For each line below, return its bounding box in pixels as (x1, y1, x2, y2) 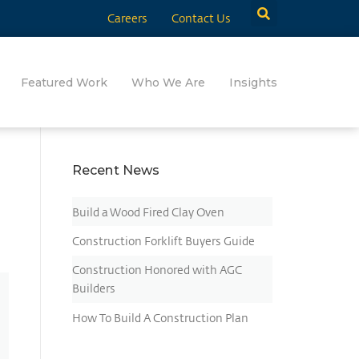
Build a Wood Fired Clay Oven (72, 204, 224, 220)
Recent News (72, 163, 160, 178)
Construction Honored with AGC (72, 262, 242, 278)
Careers (107, 10, 148, 26)
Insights (228, 75, 277, 90)
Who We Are (131, 75, 205, 90)
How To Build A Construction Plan (72, 309, 248, 325)
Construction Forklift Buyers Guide (72, 232, 255, 248)
